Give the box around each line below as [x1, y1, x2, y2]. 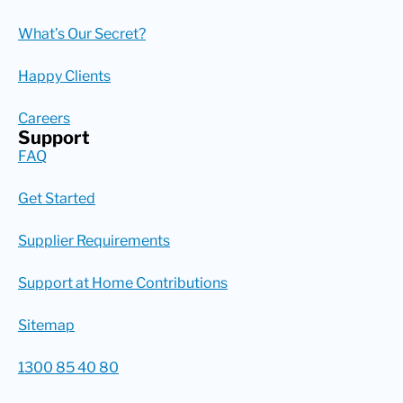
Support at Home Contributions [18, 273, 228, 291]
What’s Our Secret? [18, 24, 146, 42]
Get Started [18, 189, 95, 207]
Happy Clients [18, 67, 111, 85]
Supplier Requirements [18, 231, 170, 249]
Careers [18, 109, 70, 127]
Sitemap [18, 316, 75, 334]
